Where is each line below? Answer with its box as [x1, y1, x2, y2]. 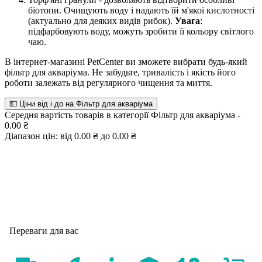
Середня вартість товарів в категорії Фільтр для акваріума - [5, 110, 240, 120]
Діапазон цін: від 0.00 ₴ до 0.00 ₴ [5, 131, 136, 141]
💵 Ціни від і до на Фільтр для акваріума [76, 99, 153, 108]
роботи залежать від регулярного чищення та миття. [5, 78, 212, 88]
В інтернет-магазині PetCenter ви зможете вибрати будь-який [5, 57, 247, 67]
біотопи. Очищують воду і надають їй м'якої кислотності [28, 5, 254, 15]
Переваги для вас [5, 226, 78, 236]
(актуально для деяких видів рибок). [28, 16, 175, 26]
